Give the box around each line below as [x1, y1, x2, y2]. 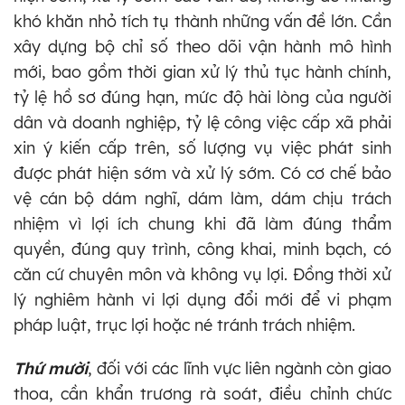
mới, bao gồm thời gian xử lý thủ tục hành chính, [14, 61, 391, 82]
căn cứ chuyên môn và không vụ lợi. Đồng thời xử [14, 263, 391, 285]
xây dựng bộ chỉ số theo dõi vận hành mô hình [14, 35, 391, 57]
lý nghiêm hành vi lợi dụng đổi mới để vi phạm [14, 288, 391, 310]
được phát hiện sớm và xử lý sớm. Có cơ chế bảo [14, 162, 391, 184]
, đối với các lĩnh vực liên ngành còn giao [88, 357, 392, 379]
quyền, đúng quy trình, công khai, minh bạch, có [14, 238, 391, 259]
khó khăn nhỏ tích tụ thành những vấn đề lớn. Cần [14, 10, 391, 32]
